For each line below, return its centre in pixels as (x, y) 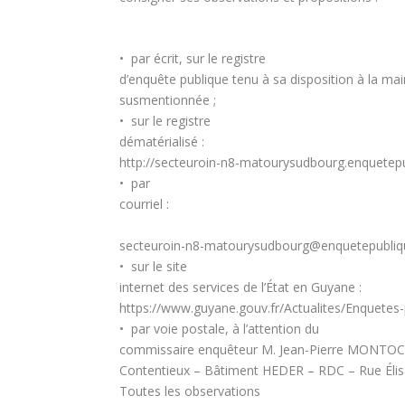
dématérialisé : (162, 142)
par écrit (151, 59)
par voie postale (178, 328)
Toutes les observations (190, 391)
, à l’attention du (272, 328)
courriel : (144, 204)
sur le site (159, 266)
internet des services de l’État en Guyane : (240, 287)
